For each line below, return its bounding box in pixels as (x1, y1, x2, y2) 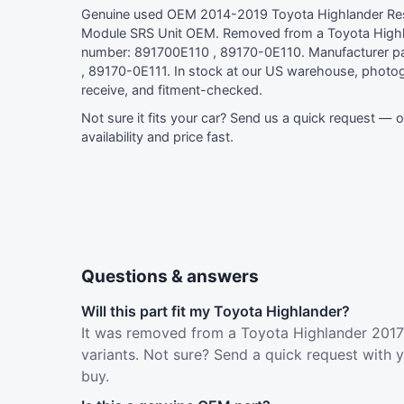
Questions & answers (81, 266, 259, 287)
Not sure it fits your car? (81, 110, 230, 126)
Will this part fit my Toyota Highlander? (81, 302, 350, 320)
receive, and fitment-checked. (81, 82, 262, 98)
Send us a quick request (230, 110, 375, 126)
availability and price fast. (81, 129, 234, 145)
